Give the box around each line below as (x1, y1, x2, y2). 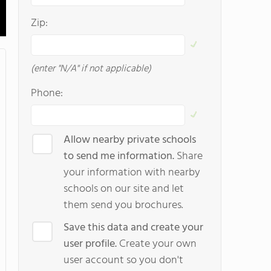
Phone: (31, 85, 63, 102)
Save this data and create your (64, 219, 203, 237)
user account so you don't (64, 252, 183, 269)
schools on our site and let (64, 180, 184, 198)
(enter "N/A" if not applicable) (31, 61, 151, 77)
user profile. (64, 235, 117, 253)
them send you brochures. (64, 197, 183, 214)
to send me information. (64, 148, 177, 165)
